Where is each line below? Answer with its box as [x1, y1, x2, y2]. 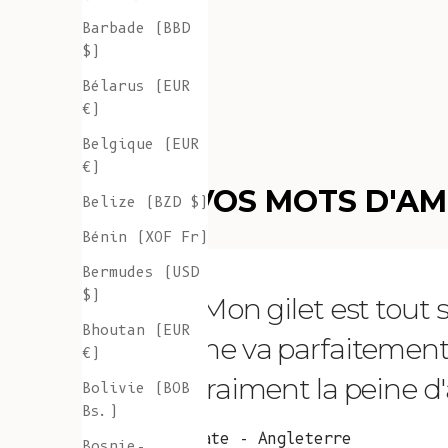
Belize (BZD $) [82, 193, 208, 212]
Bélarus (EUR [82, 77, 190, 96]
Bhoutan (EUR [82, 321, 190, 340]
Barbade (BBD [82, 19, 190, 38]
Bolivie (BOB [82, 379, 190, 398]
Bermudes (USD [82, 263, 199, 282]
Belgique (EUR [82, 135, 199, 154]
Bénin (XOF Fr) [82, 228, 208, 247]
